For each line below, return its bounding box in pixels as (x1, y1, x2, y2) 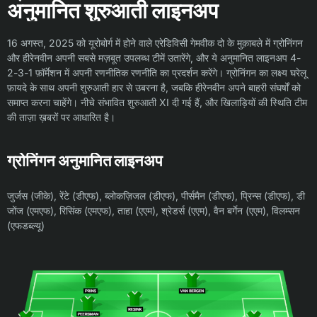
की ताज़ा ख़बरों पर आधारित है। (7, 111, 115, 123)
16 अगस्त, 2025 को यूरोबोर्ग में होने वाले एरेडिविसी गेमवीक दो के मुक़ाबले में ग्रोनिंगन (7, 37, 303, 49)
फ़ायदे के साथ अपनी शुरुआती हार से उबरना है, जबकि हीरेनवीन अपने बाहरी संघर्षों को (7, 81, 301, 93)
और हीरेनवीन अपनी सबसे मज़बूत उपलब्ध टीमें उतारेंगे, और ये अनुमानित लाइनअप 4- (7, 52, 301, 64)
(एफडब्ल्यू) (7, 219, 45, 231)
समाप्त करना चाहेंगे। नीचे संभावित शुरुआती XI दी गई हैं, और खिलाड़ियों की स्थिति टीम (7, 96, 307, 108)
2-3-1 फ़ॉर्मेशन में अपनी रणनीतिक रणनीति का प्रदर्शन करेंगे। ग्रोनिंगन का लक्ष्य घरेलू (7, 67, 306, 79)
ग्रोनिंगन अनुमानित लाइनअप (7, 151, 163, 170)
